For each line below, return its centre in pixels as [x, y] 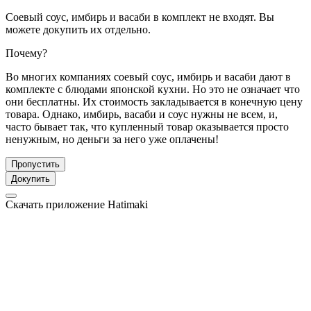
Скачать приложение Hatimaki [77, 204]
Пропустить [35, 164]
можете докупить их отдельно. [78, 29]
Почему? [26, 53]
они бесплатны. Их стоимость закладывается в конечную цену [154, 101]
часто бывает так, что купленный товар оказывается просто [147, 126]
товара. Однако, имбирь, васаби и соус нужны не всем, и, [142, 114]
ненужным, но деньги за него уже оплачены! [112, 139]
